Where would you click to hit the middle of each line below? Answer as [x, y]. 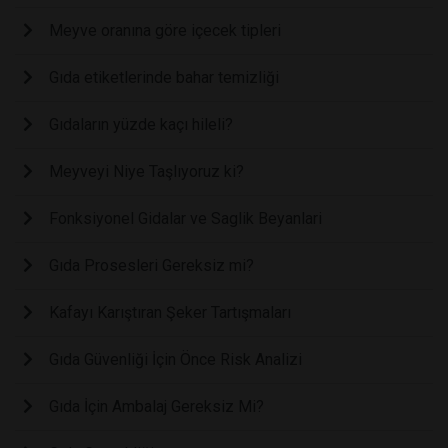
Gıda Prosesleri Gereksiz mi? [151, 265]
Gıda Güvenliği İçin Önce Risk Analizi [175, 359]
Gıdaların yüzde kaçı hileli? [141, 124]
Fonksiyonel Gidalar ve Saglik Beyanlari [185, 218]
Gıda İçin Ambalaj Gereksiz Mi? [156, 406]
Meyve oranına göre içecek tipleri [165, 30]
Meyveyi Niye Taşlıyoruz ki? [146, 171]
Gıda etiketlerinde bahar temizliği [164, 77]
